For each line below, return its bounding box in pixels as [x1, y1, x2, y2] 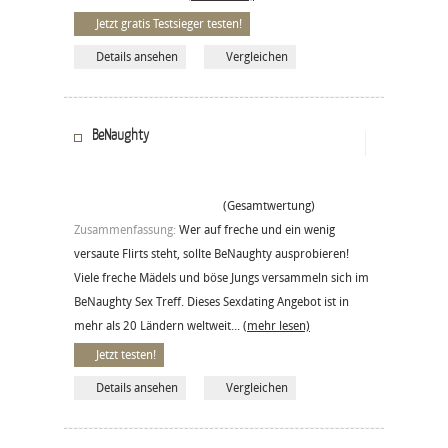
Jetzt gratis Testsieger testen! [96, 16, 242, 31]
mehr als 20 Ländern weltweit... [74, 318, 243, 333]
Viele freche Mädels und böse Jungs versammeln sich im [74, 270, 369, 285]
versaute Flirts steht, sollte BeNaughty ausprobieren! [74, 246, 349, 261]
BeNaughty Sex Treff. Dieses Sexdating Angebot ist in [74, 294, 349, 309]
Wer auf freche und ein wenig [179, 222, 335, 237]
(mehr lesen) [243, 318, 310, 333]
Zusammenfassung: [74, 222, 179, 237]
